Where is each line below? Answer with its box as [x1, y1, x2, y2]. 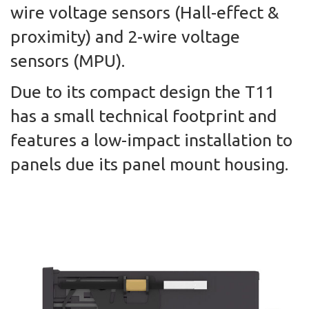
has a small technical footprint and [10, 106, 277, 126]
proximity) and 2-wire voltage [10, 27, 240, 46]
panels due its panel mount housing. [10, 154, 288, 174]
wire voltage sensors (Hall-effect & [10, 3, 279, 22]
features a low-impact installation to [10, 130, 292, 150]
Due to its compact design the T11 [10, 82, 275, 101]
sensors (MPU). [10, 51, 125, 70]
